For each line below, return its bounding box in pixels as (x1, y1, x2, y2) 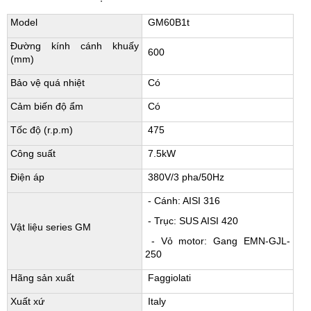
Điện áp (10, 171, 47, 183)
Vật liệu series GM (10, 221, 91, 233)
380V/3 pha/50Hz (145, 171, 224, 183)
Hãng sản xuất (10, 272, 74, 284)
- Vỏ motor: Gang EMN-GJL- (145, 235, 290, 247)
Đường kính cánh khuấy (10, 40, 139, 52)
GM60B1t (145, 17, 190, 28)
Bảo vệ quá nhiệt (10, 77, 85, 89)
